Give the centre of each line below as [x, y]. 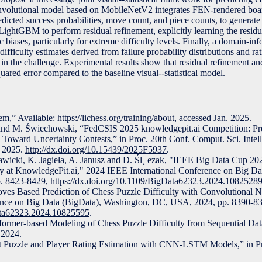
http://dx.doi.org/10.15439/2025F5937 [96, 150]
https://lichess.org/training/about [116, 118]
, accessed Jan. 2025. [213, 118]
